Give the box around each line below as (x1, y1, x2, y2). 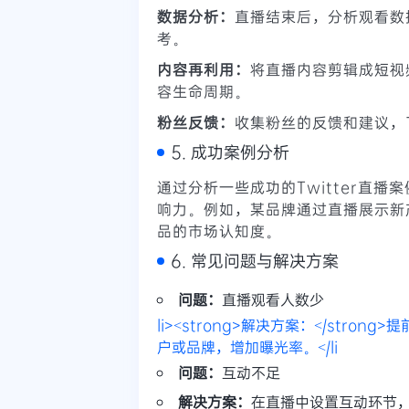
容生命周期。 (157, 80, 250, 100)
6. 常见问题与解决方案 (171, 248, 339, 271)
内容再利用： (157, 58, 250, 79)
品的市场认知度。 (157, 220, 281, 240)
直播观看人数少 (222, 288, 324, 309)
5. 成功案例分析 (171, 140, 289, 163)
